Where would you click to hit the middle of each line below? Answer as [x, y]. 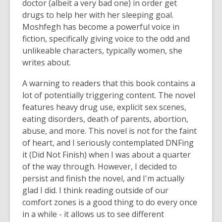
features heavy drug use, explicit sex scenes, [104, 107]
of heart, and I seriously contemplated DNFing [108, 143]
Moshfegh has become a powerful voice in [101, 27]
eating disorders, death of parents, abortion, [105, 119]
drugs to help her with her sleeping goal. [98, 15]
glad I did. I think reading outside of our [95, 190]
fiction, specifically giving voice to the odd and [106, 39]
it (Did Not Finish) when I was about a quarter [107, 155]
